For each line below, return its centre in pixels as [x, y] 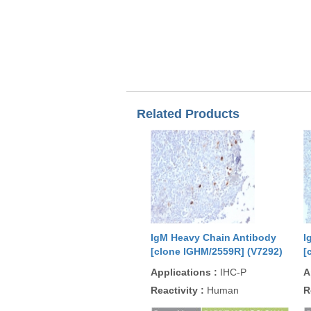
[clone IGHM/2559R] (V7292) [217, 251]
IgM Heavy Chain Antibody [213, 237]
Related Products [188, 114]
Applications [182, 272]
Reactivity [176, 290]
